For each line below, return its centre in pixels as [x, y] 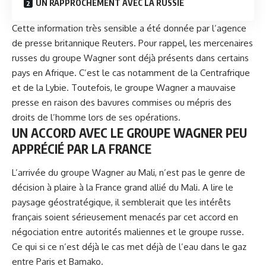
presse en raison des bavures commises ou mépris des [122, 103]
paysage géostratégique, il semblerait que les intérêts [121, 202]
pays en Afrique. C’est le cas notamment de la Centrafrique [131, 73]
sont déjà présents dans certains [182, 58]
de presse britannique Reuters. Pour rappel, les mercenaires [132, 43]
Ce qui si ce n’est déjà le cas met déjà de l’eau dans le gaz [129, 246]
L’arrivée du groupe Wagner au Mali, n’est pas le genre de [129, 172]
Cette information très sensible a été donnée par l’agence [129, 28]
